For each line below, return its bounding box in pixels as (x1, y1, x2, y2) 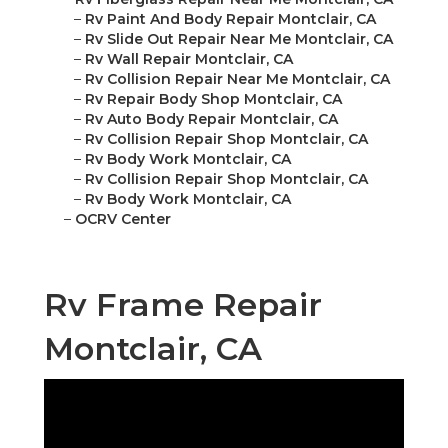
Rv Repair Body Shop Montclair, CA (85, 90, 342, 109)
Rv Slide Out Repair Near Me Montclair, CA (85, 30, 393, 49)
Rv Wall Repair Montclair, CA (85, 50, 293, 69)
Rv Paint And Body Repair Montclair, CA (85, 10, 376, 29)
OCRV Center (75, 210, 171, 229)
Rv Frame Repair (44, 285, 322, 325)
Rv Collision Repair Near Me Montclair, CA (85, 70, 390, 89)
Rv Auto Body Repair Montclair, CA (85, 110, 338, 129)
